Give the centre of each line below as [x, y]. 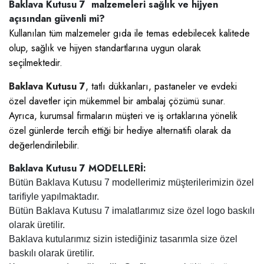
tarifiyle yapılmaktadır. [54, 197]
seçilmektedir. [36, 63]
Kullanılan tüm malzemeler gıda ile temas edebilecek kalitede [129, 33]
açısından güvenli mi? [57, 19]
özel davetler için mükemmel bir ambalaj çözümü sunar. [117, 101]
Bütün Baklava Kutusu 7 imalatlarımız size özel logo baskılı [132, 211]
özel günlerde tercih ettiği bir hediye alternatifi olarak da [120, 131]
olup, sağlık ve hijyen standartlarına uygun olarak [105, 48]
